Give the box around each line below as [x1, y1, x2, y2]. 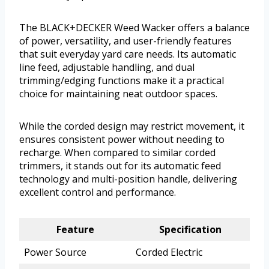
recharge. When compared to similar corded [19, 145, 216, 159]
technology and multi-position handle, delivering [19, 172, 237, 186]
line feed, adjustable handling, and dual [19, 60, 195, 74]
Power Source [24, 245, 86, 259]
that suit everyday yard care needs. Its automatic [19, 47, 236, 61]
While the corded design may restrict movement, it [19, 119, 244, 133]
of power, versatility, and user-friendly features [19, 34, 232, 47]
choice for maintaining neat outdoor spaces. [19, 86, 217, 100]
